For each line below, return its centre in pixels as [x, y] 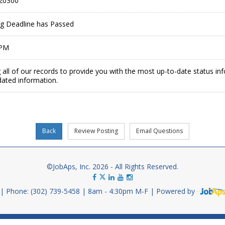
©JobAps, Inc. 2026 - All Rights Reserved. [113, 167]
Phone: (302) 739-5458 [44, 191]
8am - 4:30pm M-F [119, 191]
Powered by [177, 191]
